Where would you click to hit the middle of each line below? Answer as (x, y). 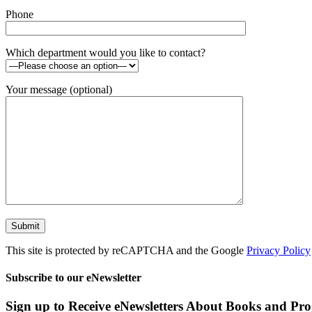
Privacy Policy (279, 250)
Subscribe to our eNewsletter (73, 277)
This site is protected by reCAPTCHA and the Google (126, 250)
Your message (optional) (59, 89)
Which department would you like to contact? (106, 52)
